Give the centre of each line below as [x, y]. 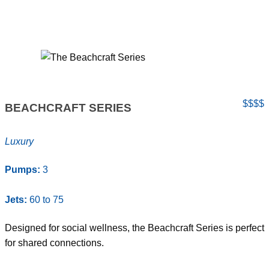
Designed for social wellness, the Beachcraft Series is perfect [134, 228]
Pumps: [23, 169]
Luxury [19, 141]
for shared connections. [54, 243]
